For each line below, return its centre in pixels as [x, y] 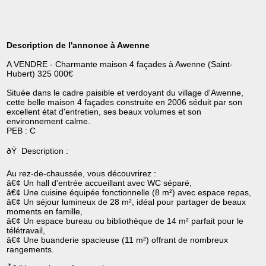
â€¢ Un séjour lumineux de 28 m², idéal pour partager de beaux [126, 202]
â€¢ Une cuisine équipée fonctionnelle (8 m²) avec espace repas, [129, 193]
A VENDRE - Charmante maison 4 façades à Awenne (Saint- [120, 64]
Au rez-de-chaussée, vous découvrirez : [82, 174]
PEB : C [21, 131]
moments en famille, [45, 212]
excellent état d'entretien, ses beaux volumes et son [104, 112]
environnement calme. [49, 121]
